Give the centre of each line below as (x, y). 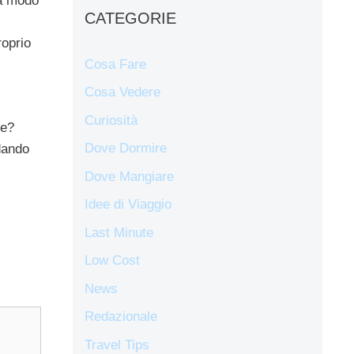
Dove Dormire (126, 149)
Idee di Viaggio (128, 205)
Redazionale (121, 317)
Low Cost (112, 261)
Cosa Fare (115, 64)
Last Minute (119, 232)
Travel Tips (117, 345)
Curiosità (111, 120)
